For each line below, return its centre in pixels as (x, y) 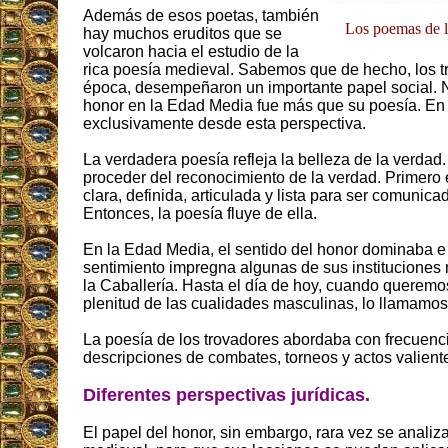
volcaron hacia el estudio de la (191, 52)
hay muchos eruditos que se (182, 34)
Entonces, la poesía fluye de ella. (200, 214)
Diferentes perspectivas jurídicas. (226, 395)
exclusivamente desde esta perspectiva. (224, 124)
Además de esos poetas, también (201, 16)
